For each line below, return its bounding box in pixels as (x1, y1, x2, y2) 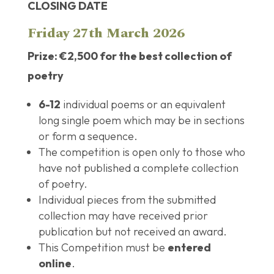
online (38, 256, 72, 270)
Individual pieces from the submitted (38, 192, 216, 207)
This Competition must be (38, 240, 168, 254)
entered (167, 240, 211, 254)
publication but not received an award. (38, 224, 227, 239)
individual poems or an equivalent (60, 97, 226, 111)
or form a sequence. (38, 128, 138, 143)
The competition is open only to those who (38, 144, 245, 159)
